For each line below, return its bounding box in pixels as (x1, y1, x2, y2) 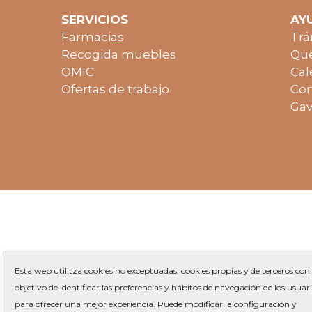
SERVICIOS (61, 13, 128, 27)
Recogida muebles (61, 47, 176, 62)
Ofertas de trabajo (61, 82, 169, 97)
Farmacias (61, 30, 124, 45)
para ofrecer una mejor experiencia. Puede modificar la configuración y (15, 299, 297, 309)
